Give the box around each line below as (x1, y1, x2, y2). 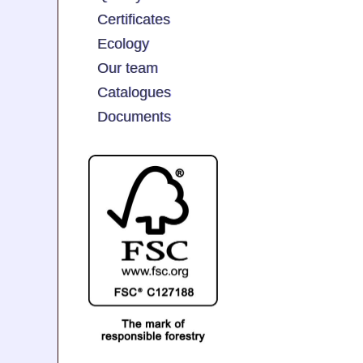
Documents (97, 108, 171, 125)
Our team (97, 59, 158, 76)
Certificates (97, 11, 170, 28)
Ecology (97, 35, 149, 52)
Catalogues (97, 83, 171, 100)
